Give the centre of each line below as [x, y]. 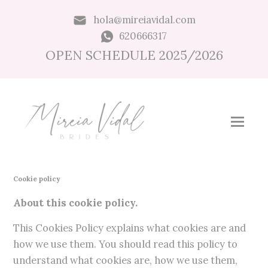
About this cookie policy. [76, 203]
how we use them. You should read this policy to [126, 244]
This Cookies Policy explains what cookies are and [130, 228]
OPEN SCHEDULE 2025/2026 [134, 55]
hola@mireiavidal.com [144, 20]
